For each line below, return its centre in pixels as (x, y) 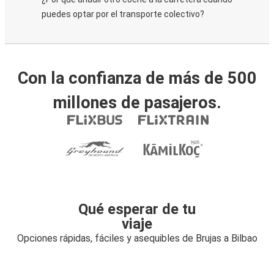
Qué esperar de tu (137, 209)
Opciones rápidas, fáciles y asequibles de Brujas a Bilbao (137, 238)
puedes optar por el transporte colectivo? (123, 14)
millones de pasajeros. (137, 103)
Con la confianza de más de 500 (137, 78)
